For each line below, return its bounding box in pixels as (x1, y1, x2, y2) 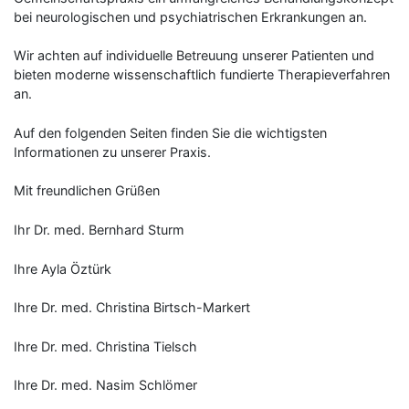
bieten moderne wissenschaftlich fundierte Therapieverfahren (14, 67, 390, 83)
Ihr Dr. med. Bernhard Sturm (14, 221, 184, 237)
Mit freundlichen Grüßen (14, 183, 160, 199)
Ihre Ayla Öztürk (14, 260, 111, 277)
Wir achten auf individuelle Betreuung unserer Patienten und (14, 47, 374, 64)
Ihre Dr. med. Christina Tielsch (14, 338, 197, 354)
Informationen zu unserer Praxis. (14, 143, 211, 160)
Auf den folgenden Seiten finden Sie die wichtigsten (14, 124, 327, 141)
